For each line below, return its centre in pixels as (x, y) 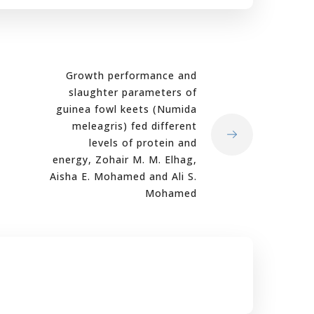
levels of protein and (143, 143)
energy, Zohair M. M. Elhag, (125, 159)
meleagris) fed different (135, 126)
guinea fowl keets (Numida (127, 109)
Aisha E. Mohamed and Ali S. (123, 176)
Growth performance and (131, 75)
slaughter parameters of (133, 92)
